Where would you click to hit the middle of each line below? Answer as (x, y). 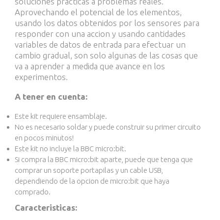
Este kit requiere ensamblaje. (61, 116)
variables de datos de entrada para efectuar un (100, 44)
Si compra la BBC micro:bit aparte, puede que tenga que (104, 159)
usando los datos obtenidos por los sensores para (107, 23)
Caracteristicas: (46, 207)
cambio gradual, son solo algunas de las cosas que (106, 55)
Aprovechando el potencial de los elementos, (98, 12)
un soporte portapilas (79, 170)
